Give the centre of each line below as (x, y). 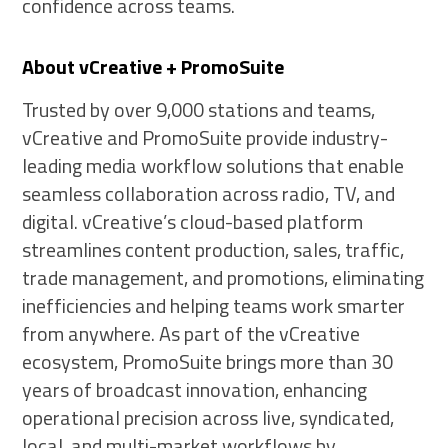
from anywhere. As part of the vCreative (191, 333)
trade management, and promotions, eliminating (223, 277)
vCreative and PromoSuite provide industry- (205, 137)
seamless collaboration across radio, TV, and (209, 193)
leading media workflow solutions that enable (213, 165)
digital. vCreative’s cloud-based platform (193, 221)
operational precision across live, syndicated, (208, 417)
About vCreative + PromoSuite (153, 66)
